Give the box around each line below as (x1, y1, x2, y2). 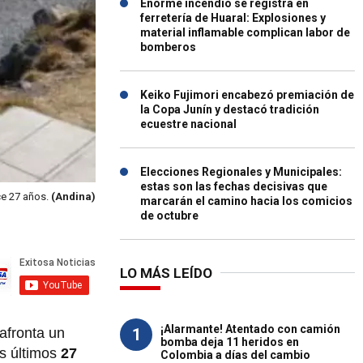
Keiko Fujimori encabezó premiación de (140, 88, 354, 101)
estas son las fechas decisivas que (140, 180, 327, 193)
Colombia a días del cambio (160, 348, 310, 361)
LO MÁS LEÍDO (120, 265, 212, 281)
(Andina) (51, 190, 96, 203)
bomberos (140, 41, 196, 53)
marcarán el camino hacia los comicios (140, 194, 352, 207)
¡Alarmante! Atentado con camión (160, 322, 340, 335)
